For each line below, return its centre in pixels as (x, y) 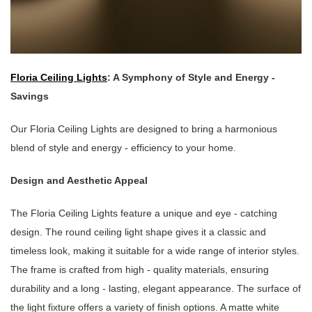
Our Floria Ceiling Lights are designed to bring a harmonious (144, 129)
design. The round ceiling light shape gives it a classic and (138, 232)
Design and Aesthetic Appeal (79, 181)
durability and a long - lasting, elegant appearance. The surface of (156, 289)
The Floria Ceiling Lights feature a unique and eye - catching (144, 213)
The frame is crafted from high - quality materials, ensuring (140, 270)
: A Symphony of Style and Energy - (191, 78)
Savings (30, 96)
